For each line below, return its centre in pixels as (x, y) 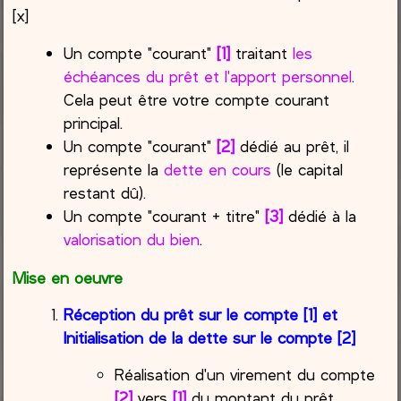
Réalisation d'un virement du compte (245, 375)
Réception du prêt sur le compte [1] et (201, 314)
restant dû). (105, 192)
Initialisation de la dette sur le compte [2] (210, 337)
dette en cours (218, 169)
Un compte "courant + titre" (165, 215)
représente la (114, 169)
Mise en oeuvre (68, 277)
